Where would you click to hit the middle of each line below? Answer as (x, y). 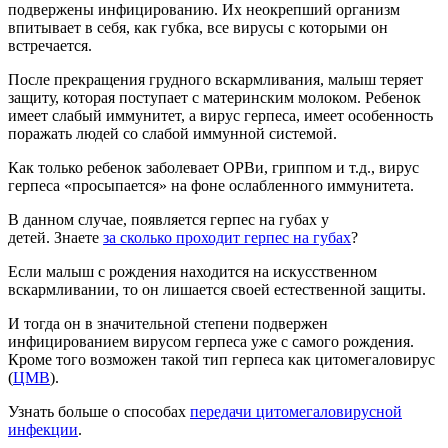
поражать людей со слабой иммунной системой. (172, 133)
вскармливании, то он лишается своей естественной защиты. (217, 289)
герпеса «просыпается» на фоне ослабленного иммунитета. (211, 185)
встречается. (50, 45)
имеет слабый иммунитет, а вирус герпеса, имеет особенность (220, 115)
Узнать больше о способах (99, 411)
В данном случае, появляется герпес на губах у (168, 219)
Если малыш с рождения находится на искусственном (192, 271)
